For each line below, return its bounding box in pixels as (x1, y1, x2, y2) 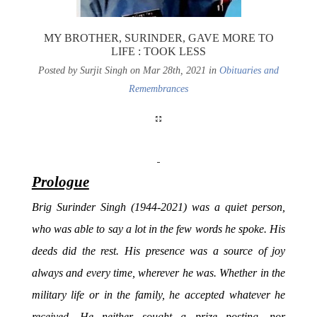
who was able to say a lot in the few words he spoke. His (31, 221, 286, 236)
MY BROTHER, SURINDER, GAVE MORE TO (43, 31, 274, 44)
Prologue (31, 173, 89, 190)
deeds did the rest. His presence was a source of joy (31, 243, 286, 258)
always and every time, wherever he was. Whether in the (31, 265, 286, 279)
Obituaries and (219, 64, 279, 76)
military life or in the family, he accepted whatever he (31, 287, 286, 301)
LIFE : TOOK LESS (111, 45, 206, 57)
